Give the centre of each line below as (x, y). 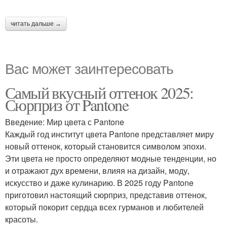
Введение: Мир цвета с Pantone (65, 122)
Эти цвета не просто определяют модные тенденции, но (111, 158)
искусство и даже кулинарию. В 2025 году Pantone (99, 183)
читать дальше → (36, 24)
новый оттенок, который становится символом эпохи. (106, 146)
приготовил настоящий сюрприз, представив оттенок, (106, 195)
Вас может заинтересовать (89, 68)
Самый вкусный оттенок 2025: (99, 92)
